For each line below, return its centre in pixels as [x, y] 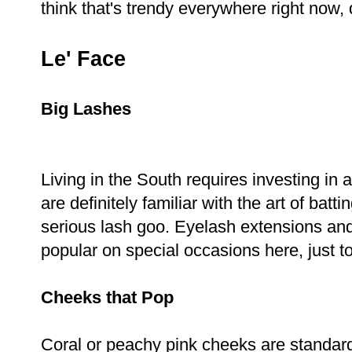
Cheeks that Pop [107, 297]
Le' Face [83, 58]
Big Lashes [86, 108]
